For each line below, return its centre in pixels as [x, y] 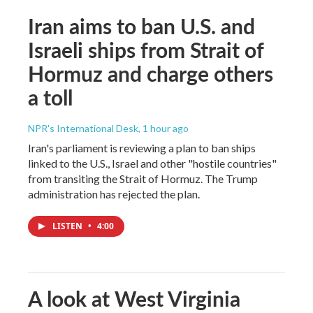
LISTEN [68, 226]
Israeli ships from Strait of [146, 49]
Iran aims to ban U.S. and [141, 26]
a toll [50, 97]
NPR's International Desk [83, 128]
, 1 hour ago [163, 128]
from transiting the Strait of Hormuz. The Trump [143, 178]
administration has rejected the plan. [114, 194]
